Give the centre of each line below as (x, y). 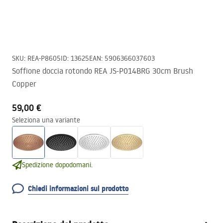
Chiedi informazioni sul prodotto (78, 189)
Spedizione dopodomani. (57, 165)
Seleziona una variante (46, 120)
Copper (24, 84)
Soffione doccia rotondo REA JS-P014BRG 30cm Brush (103, 71)
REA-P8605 (44, 58)
